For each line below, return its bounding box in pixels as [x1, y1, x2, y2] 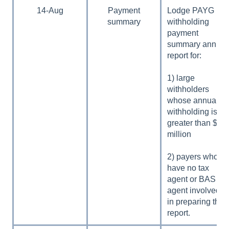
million [167, 129, 192, 139]
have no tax [167, 163, 210, 172]
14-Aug [37, 6, 63, 15]
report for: [167, 51, 202, 60]
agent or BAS [167, 174, 216, 184]
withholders [167, 84, 210, 94]
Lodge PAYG [167, 6, 215, 15]
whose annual [167, 96, 219, 105]
